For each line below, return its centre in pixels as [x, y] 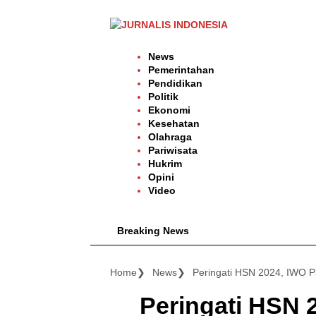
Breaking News [153, 230]
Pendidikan [175, 83]
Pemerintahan [181, 70]
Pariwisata [173, 150]
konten [105, 36]
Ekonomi [169, 110]
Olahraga [170, 137]
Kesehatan [174, 123]
